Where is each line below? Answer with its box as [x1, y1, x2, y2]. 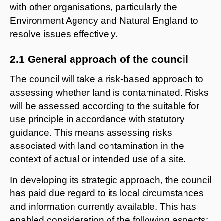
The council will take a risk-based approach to [10, 74, 203, 84]
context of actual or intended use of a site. [10, 153, 186, 164]
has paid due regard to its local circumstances [10, 187, 204, 198]
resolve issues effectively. [10, 28, 118, 39]
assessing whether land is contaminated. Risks [10, 87, 209, 98]
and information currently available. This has [10, 201, 196, 212]
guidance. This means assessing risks [10, 127, 172, 138]
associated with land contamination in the [10, 140, 184, 151]
